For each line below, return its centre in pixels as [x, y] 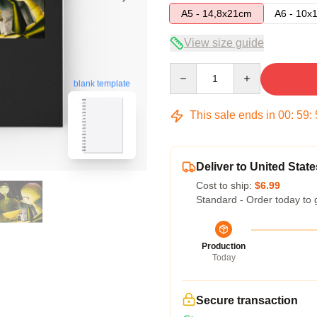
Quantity [188, 69]
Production [224, 246]
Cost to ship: [225, 185]
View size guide [224, 43]
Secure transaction [247, 300]
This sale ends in [232, 115]
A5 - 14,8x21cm [217, 13]
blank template [102, 83]
